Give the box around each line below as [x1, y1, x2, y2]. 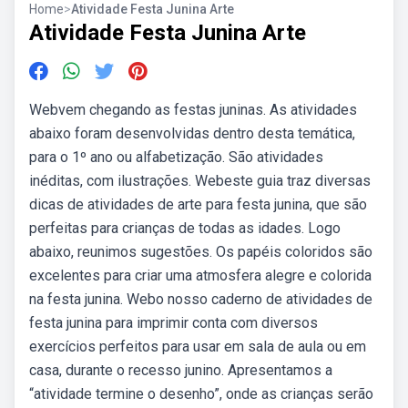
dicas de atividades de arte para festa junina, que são [29, 196, 367, 213]
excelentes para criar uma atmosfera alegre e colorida [29, 267, 372, 284]
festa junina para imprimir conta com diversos [29, 314, 318, 331]
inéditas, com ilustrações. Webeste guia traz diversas [29, 172, 371, 189]
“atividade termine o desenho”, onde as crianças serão [29, 385, 373, 403]
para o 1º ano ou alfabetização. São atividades [29, 148, 323, 166]
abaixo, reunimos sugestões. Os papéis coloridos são [29, 243, 372, 260]
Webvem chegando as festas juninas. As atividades [29, 101, 357, 118]
